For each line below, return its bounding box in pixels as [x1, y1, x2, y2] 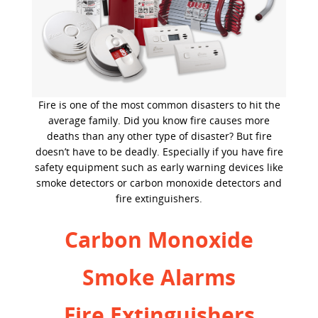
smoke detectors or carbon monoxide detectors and [36, 175, 282, 190]
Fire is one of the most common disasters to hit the [38, 97, 280, 111]
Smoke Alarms [82, 262, 236, 292]
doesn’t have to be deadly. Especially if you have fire [35, 144, 283, 158]
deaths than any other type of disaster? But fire [46, 128, 272, 143]
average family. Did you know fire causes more [48, 113, 270, 127]
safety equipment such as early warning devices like [35, 160, 283, 174]
